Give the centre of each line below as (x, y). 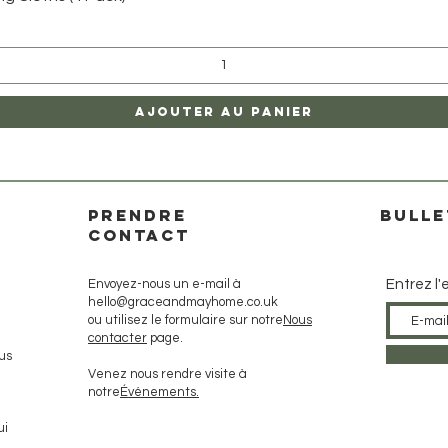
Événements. (159, 392)
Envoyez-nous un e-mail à (164, 284)
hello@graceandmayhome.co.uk (183, 302)
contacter (117, 338)
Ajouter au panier (224, 111)
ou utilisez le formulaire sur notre (185, 320)
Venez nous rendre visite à (167, 374)
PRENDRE (137, 215)
